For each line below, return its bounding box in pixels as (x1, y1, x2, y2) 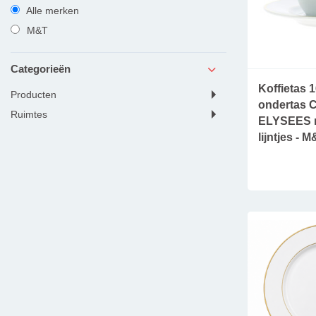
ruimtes (18, 109, 48, 120)
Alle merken (23, 5, 79, 17)
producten (17, 89, 57, 100)
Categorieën (11, 62, 71, 75)
